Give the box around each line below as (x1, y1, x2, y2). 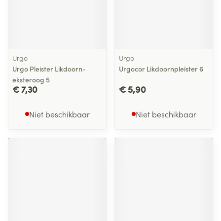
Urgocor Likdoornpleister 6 (119, 64, 203, 74)
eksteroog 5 (12, 74, 50, 84)
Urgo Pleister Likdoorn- (12, 64, 86, 74)
